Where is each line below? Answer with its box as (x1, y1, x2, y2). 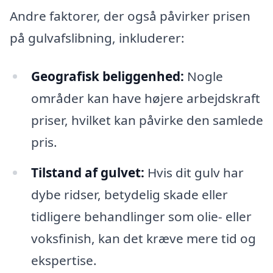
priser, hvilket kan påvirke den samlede (30, 112, 263, 129)
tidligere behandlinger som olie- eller (30, 208, 252, 225)
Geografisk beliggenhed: (30, 68, 184, 85)
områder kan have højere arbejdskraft (30, 90, 260, 107)
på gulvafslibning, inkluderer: (10, 29, 185, 46)
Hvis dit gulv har (144, 164, 244, 182)
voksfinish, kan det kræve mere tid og (30, 230, 256, 247)
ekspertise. (30, 252, 97, 269)
